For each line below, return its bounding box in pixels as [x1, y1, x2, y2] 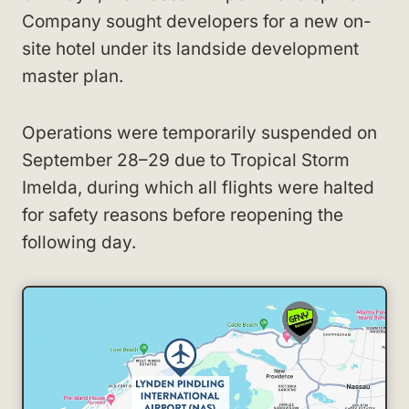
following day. [22, 232, 136, 253]
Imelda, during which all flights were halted [22, 177, 374, 198]
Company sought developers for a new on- [22, 11, 372, 32]
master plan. [22, 66, 123, 87]
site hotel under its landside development [22, 38, 359, 59]
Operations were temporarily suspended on [22, 122, 377, 143]
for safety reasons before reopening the [22, 204, 343, 225]
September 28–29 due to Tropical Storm [22, 150, 350, 171]
